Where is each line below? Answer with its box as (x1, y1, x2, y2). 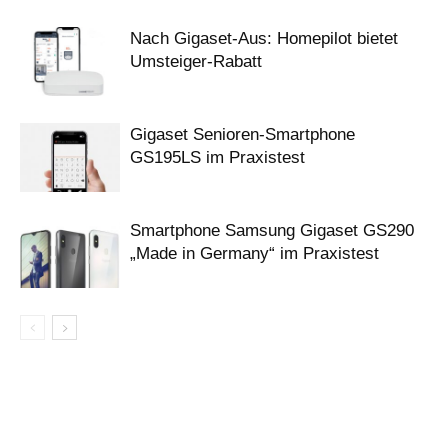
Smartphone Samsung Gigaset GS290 (130, 221, 414, 241)
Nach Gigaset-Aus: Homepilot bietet (130, 29, 398, 49)
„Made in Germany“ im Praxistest (130, 244, 379, 264)
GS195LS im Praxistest (130, 148, 305, 168)
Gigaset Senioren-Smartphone (130, 125, 355, 145)
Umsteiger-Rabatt (130, 52, 262, 72)
